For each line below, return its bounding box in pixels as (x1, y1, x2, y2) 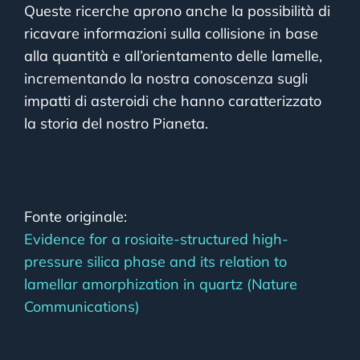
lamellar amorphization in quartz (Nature (24, 275, 297, 294)
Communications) (24, 297, 140, 317)
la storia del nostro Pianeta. (24, 114, 208, 133)
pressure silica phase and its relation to (24, 252, 287, 272)
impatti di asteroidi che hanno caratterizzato (24, 92, 321, 111)
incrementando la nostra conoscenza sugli (24, 69, 308, 88)
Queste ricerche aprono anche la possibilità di (24, 2, 330, 21)
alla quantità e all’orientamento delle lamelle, (24, 47, 322, 66)
